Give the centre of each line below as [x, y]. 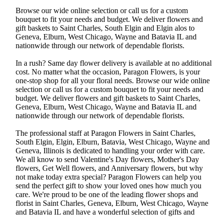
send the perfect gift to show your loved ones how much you [109, 186]
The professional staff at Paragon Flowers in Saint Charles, [106, 133]
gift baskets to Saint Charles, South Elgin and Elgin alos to [105, 28]
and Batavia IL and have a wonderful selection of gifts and [105, 212]
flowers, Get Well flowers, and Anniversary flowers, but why [109, 168]
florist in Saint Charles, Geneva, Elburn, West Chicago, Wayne [112, 203]
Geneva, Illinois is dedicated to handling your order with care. [110, 151]
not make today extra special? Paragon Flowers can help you [109, 177]
